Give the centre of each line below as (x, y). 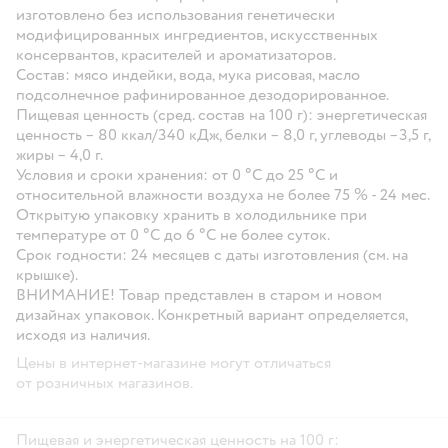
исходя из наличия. (83, 334)
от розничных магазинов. (104, 382)
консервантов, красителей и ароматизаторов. (176, 54)
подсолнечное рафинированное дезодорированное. (202, 94)
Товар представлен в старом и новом (250, 294)
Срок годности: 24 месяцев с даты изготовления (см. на (212, 254)
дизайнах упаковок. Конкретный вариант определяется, (211, 314)
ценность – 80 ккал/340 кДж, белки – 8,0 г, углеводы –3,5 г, (223, 134)
